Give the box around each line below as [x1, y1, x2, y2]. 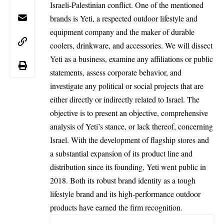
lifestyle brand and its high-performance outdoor [50, 188, 200, 199]
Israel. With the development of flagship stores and [50, 134, 209, 145]
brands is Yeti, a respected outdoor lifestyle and [50, 12, 197, 23]
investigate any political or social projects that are [50, 80, 203, 91]
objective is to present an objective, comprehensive [50, 107, 208, 118]
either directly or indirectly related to [50, 93, 166, 104]
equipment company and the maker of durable [50, 26, 194, 37]
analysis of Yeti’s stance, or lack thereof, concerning [50, 120, 213, 131]
